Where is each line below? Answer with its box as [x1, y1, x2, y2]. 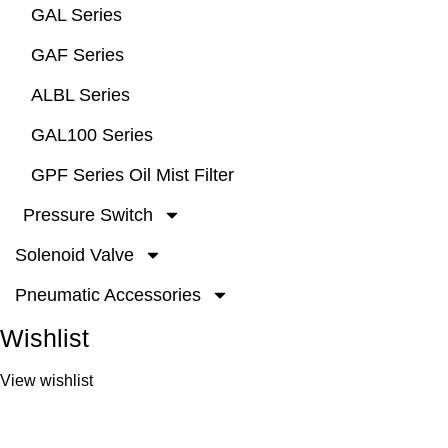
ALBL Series [31, 85, 130, 106]
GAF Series [31, 45, 124, 66]
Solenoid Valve [15, 245, 134, 266]
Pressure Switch [23, 205, 153, 226]
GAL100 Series [31, 125, 153, 146]
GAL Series [31, 5, 122, 26]
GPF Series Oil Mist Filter [31, 165, 234, 186]
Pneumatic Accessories [15, 285, 201, 306]
